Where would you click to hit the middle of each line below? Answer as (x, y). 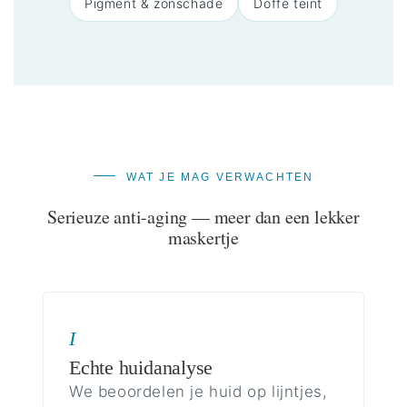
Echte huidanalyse (141, 367)
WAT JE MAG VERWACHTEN (220, 177)
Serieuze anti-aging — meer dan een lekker (203, 216)
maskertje (203, 237)
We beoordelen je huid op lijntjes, (199, 391)
